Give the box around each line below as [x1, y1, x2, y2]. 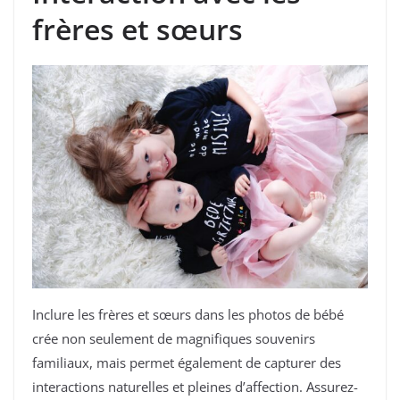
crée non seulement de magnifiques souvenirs [32, 329, 315, 347]
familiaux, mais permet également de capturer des [32, 353, 341, 371]
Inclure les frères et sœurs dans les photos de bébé [32, 304, 344, 323]
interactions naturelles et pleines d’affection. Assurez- [32, 377, 358, 396]
